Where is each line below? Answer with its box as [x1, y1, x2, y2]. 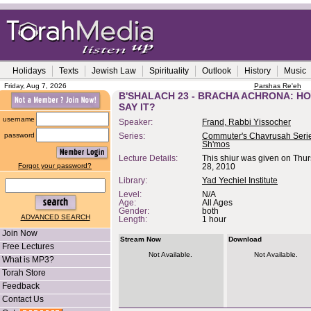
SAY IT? [119, 101, 155, 112]
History [244, 66, 271, 76]
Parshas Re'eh [253, 82, 301, 90]
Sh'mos [202, 140, 230, 149]
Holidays [12, 66, 46, 76]
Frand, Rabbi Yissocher [202, 118, 291, 126]
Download [228, 235, 262, 243]
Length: [119, 215, 147, 224]
